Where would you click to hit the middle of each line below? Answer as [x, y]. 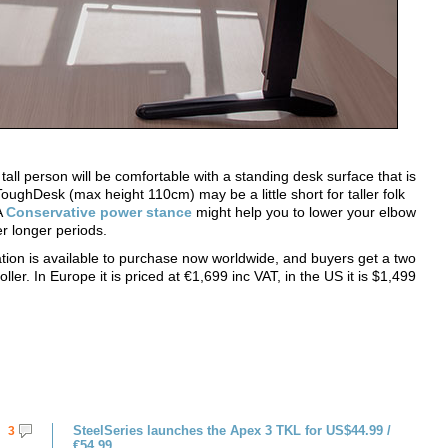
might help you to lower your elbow [304, 212]
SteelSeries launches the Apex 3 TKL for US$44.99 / [232, 430]
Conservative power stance [99, 212]
